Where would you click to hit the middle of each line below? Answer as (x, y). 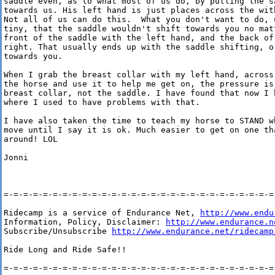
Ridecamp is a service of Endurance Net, (102, 213)
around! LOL (31, 139)
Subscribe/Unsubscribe (58, 231)
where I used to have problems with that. (102, 103)
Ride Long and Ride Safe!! (65, 250)
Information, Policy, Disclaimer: (85, 222)
